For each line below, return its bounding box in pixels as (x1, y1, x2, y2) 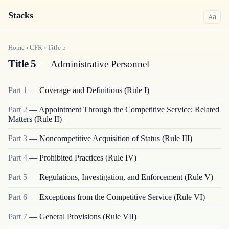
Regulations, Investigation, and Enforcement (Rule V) (39, 173, 213, 182)
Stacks (8, 10, 33, 20)
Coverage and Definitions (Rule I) (39, 85, 149, 95)
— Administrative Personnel (36, 59, 150, 70)
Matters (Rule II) (8, 114, 62, 123)
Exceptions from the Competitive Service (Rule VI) (39, 192, 205, 201)
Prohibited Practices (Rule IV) (39, 153, 136, 163)
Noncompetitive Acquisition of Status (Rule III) (39, 133, 192, 143)
